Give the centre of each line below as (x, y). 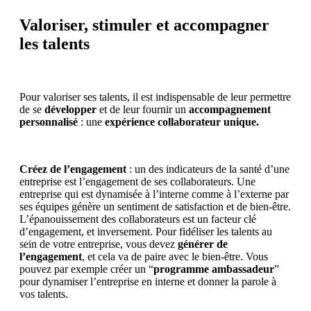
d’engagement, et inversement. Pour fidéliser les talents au (146, 232)
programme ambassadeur (214, 269)
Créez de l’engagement (73, 169)
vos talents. (45, 294)
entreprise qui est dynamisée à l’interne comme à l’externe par (154, 194)
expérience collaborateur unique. (183, 122)
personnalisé (49, 122)
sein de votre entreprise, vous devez (99, 244)
